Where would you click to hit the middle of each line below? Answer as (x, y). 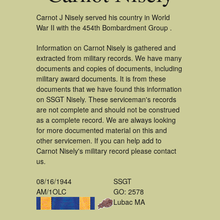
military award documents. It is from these (101, 79)
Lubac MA (129, 202)
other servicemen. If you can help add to (99, 140)
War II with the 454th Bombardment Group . (104, 27)
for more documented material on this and (102, 130)
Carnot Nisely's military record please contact (106, 151)
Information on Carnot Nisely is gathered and (106, 48)
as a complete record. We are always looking (106, 120)
